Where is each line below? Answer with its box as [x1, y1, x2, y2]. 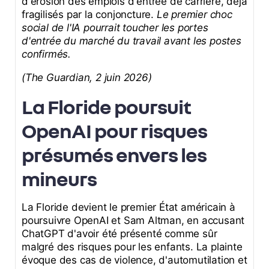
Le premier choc [156, 8, 232, 21]
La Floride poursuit [22, 94, 191, 119]
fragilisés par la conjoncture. [22, 8, 157, 21]
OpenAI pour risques [22, 118, 207, 143]
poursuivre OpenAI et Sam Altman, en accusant [22, 214, 245, 227]
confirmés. [22, 48, 71, 61]
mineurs [22, 166, 97, 191]
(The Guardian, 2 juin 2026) [22, 71, 152, 84]
